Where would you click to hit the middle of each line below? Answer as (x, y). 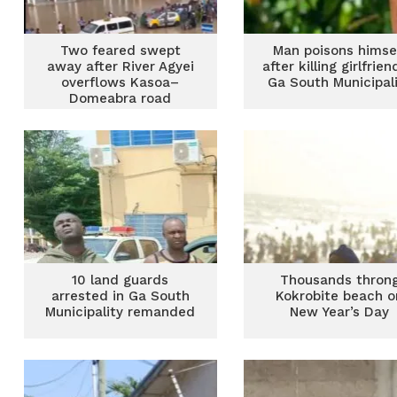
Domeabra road (121, 98)
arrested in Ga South (120, 296)
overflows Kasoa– (121, 82)
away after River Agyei (120, 66)
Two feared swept (120, 51)
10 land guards (121, 280)
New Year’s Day (340, 312)
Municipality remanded (121, 312)
